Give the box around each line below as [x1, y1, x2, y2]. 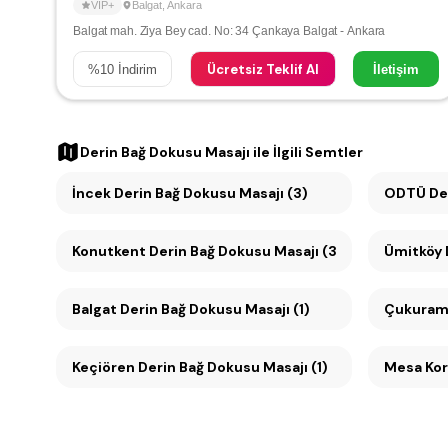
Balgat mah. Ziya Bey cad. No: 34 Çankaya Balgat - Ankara [73, 24, 386, 38]
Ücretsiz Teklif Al [206, 60, 319, 78]
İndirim [114, 61, 157, 77]
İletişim [373, 61, 419, 77]
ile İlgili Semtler [250, 143, 363, 161]
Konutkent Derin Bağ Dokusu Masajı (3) [149, 242, 343, 260]
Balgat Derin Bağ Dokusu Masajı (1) [72, 300, 310, 318]
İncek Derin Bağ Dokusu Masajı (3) [72, 184, 308, 202]
